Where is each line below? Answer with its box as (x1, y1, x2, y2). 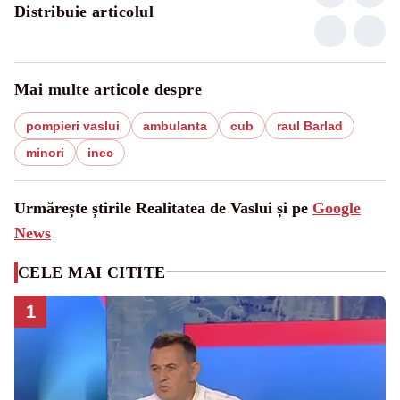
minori (26, 145, 64, 160)
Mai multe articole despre (14, 79, 203, 98)
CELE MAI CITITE (18, 262, 166, 281)
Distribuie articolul (14, 2, 154, 21)
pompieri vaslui (26, 118, 120, 133)
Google (312, 198, 361, 217)
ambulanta (143, 118, 207, 133)
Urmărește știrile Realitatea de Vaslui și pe (14, 198, 312, 217)
